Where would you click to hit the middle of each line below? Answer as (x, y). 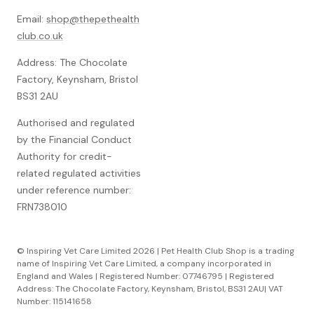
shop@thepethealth (93, 19)
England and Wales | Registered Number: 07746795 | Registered (145, 277)
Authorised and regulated (76, 123)
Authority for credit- (64, 157)
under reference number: (74, 190)
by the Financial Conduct (74, 140)
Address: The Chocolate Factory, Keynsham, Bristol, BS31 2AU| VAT (150, 289)
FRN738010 (42, 207)
